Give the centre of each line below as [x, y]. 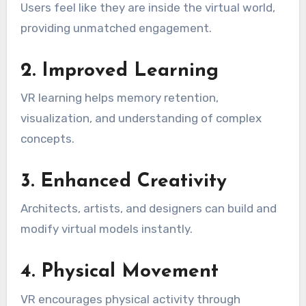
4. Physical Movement [119, 272]
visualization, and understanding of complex [141, 119]
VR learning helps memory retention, [119, 98]
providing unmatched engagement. [116, 28]
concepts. [47, 139]
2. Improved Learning [119, 71]
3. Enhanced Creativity [123, 182]
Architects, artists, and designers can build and [148, 209]
